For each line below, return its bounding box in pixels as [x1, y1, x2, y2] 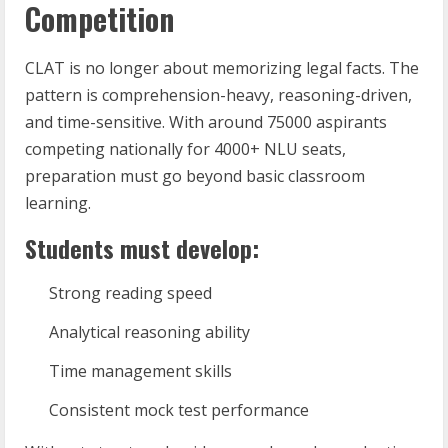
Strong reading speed [49, 282, 212, 304]
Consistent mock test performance [49, 399, 309, 421]
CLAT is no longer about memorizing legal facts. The [25, 57, 419, 79]
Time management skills [49, 360, 232, 382]
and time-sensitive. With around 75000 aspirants [25, 111, 387, 133]
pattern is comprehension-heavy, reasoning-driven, [25, 84, 412, 106]
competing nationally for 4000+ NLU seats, [25, 138, 346, 160]
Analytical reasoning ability [49, 321, 250, 343]
